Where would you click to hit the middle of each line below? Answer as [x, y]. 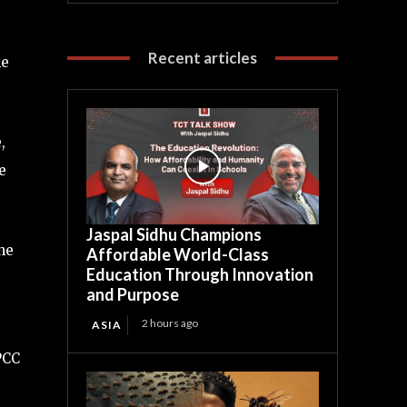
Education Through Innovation [200, 275]
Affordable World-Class [178, 255]
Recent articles [203, 58]
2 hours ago [170, 323]
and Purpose [133, 295]
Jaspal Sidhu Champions [174, 235]
